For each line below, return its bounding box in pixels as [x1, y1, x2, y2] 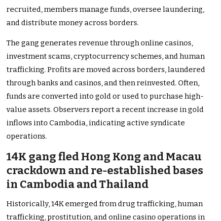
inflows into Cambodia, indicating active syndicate [6, 118, 185, 128]
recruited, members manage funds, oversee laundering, [6, 5, 205, 14]
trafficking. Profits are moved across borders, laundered [6, 65, 206, 74]
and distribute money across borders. [6, 18, 139, 28]
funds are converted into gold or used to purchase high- [6, 92, 204, 101]
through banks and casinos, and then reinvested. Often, [6, 78, 200, 88]
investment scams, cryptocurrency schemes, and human [6, 52, 205, 61]
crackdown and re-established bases [6, 164, 204, 178]
